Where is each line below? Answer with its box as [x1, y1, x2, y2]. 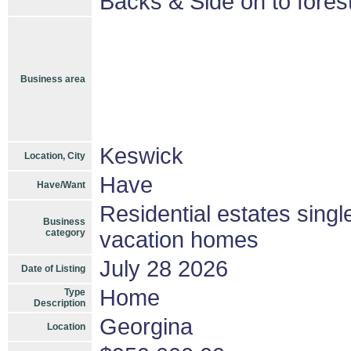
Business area [20, 74, 85, 85]
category [45, 227, 85, 238]
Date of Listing [21, 263, 85, 274]
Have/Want [37, 179, 85, 190]
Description [34, 298, 85, 309]
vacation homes [100, 227, 259, 252]
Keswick [100, 143, 183, 168]
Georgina [100, 314, 193, 339]
